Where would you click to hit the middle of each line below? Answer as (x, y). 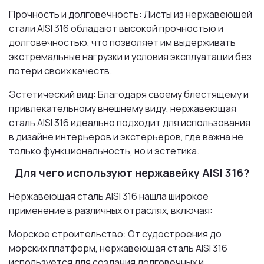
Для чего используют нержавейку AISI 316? (132, 173)
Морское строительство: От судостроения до (115, 234)
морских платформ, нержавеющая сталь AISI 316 (118, 248)
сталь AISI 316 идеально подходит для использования (130, 123)
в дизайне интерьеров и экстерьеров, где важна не (126, 137)
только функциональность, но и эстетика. (104, 151)
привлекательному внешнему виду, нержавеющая (123, 109)
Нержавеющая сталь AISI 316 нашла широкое (109, 196)
